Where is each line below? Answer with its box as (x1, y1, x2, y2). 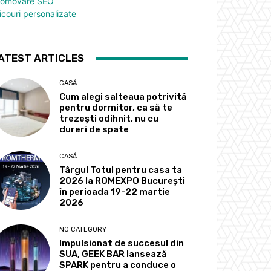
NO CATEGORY (59, 226, 107, 234)
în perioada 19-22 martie (59, 186, 171, 198)
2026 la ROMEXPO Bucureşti (59, 175, 186, 187)
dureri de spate (59, 124, 129, 135)
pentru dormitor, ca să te (59, 102, 173, 114)
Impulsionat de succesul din (59, 238, 184, 249)
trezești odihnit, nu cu (59, 113, 159, 125)
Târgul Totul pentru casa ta (59, 165, 183, 176)
